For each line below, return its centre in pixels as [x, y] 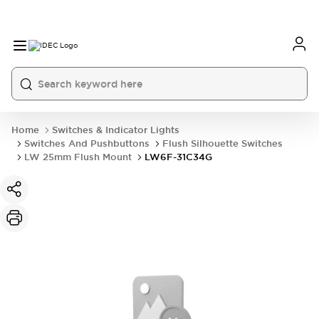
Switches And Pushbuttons [87, 143]
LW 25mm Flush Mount [78, 157]
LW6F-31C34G [178, 157]
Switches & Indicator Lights [116, 130]
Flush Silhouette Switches [223, 143]
